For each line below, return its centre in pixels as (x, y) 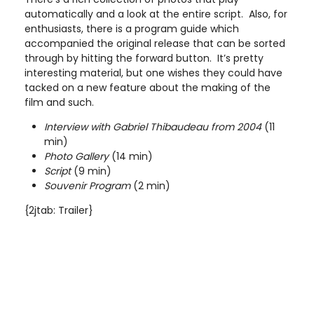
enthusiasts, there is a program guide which (132, 29)
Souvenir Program (87, 186)
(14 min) (131, 157)
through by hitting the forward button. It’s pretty (144, 59)
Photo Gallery (76, 157)
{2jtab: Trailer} (59, 211)
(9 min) (91, 171)
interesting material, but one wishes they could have (153, 73)
